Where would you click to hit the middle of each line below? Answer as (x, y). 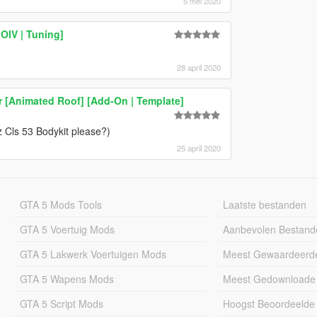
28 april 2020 (198, 67)
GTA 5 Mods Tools (60, 204)
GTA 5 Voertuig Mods (67, 229)
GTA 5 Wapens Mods (67, 278)
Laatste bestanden (265, 204)
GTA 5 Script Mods (61, 303)
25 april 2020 (198, 148)
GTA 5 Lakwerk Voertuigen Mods (93, 254)
